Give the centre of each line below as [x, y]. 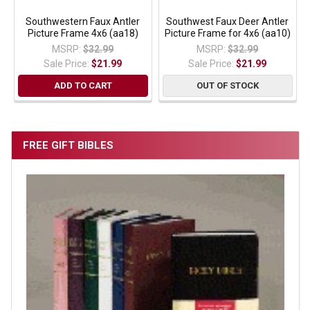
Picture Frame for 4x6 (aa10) [227, 33]
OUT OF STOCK [227, 85]
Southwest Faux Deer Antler [228, 21]
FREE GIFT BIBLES [68, 145]
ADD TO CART [83, 85]
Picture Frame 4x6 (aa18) [83, 33]
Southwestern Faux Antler [83, 21]
